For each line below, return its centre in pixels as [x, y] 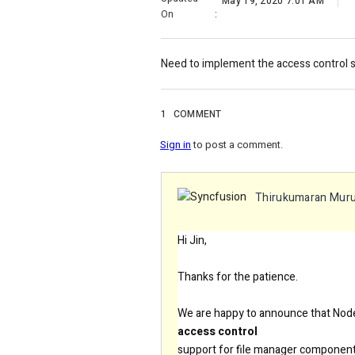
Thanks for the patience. [238, 277]
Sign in [176, 145]
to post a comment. [237, 145]
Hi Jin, [192, 241]
